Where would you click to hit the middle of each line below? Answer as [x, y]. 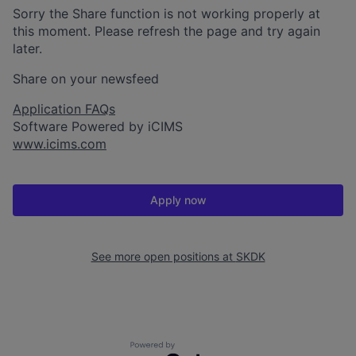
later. [27, 48]
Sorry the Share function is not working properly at [166, 13]
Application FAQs [64, 108]
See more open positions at [163, 256]
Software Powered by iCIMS [98, 126]
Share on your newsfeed [86, 78]
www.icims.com [60, 143]
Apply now [178, 199]
